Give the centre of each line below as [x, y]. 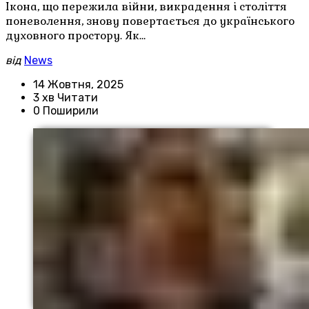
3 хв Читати [66, 97]
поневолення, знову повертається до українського [150, 21]
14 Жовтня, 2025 [78, 84]
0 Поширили [66, 110]
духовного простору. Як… [76, 35]
